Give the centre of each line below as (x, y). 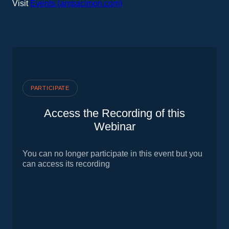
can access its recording (66, 164)
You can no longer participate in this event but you (112, 154)
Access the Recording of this (114, 113)
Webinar (114, 127)
